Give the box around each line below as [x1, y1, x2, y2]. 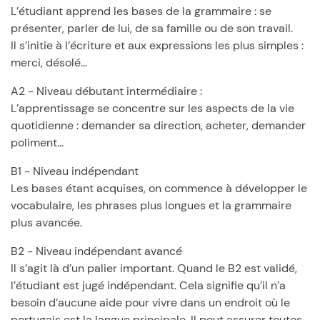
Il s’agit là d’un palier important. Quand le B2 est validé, [11, 261, 297, 276]
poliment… [11, 135, 64, 150]
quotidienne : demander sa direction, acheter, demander [11, 118, 306, 133]
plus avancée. [11, 215, 82, 230]
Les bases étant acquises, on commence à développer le [11, 181, 307, 196]
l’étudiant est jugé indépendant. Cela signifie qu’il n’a [11, 278, 286, 293]
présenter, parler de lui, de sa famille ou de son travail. [11, 21, 293, 36]
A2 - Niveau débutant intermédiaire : [11, 84, 202, 99]
